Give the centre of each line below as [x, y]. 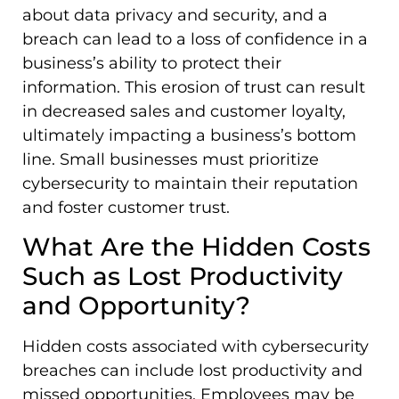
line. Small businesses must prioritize [171, 160]
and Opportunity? [136, 306]
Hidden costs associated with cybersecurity [195, 347]
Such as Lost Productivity [183, 277]
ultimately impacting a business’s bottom [189, 136]
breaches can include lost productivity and [192, 371]
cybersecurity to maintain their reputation [190, 184]
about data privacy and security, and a [175, 16]
